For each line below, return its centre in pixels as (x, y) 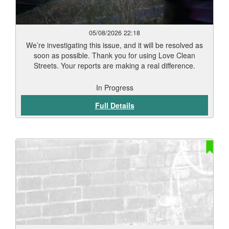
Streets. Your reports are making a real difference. (114, 65)
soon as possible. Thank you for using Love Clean (114, 55)
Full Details (114, 105)
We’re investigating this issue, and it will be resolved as (114, 45)
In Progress (114, 87)
